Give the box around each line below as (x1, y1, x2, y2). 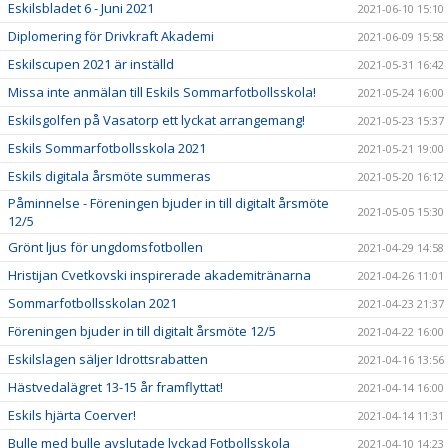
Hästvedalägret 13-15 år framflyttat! (8, 377, 223, 396)
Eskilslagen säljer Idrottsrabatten (8, 349, 208, 368)
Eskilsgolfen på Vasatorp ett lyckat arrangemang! (8, 110, 305, 129)
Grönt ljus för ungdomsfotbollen (8, 237, 203, 256)
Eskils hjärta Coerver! (8, 405, 136, 424)
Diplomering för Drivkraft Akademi (8, 26, 214, 45)
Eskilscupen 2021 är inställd (8, 54, 174, 73)
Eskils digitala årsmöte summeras (8, 166, 211, 185)
